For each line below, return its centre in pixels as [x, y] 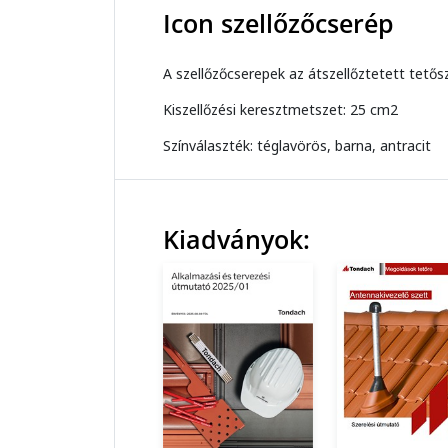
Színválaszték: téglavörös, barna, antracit [297, 146]
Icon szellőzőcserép [278, 24]
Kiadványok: [236, 240]
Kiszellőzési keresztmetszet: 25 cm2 [280, 110]
